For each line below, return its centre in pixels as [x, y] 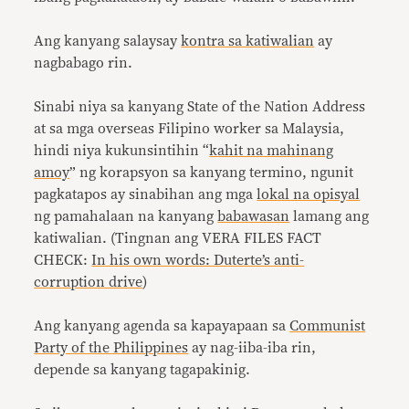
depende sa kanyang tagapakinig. [142, 370]
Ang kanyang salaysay [108, 41]
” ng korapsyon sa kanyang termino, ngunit [212, 173]
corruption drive [89, 282]
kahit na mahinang [272, 151]
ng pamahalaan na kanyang [126, 216]
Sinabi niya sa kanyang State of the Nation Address [200, 107]
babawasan [254, 216]
